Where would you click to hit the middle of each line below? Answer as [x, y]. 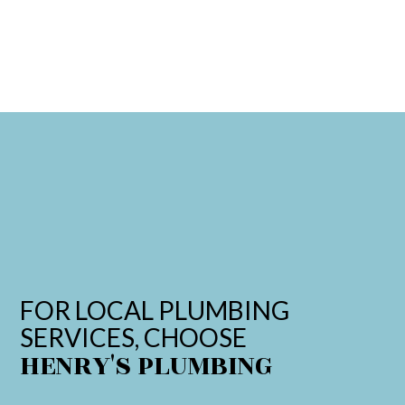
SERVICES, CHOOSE [134, 338]
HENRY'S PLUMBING [146, 367]
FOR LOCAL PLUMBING [155, 311]
